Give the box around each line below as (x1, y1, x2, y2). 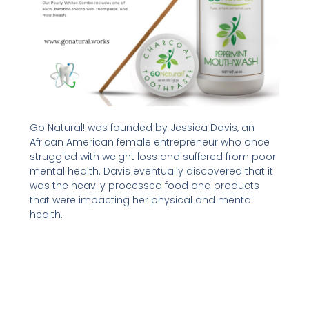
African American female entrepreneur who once (29, 134, 270, 149)
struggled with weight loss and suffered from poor (29, 149, 276, 163)
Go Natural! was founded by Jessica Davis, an (29, 120, 255, 134)
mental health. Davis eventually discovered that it (29, 163, 273, 178)
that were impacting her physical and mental (29, 192, 253, 207)
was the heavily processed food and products (29, 178, 259, 192)
